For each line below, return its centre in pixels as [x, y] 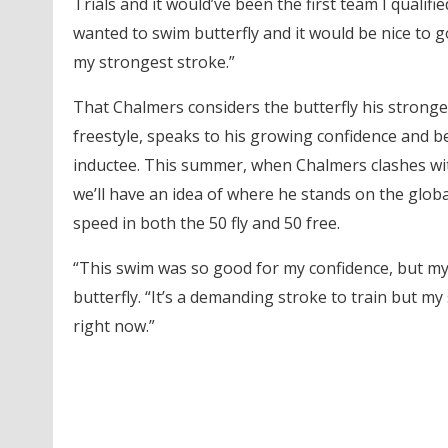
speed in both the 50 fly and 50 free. [206, 222]
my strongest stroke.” [153, 61]
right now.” [113, 325]
